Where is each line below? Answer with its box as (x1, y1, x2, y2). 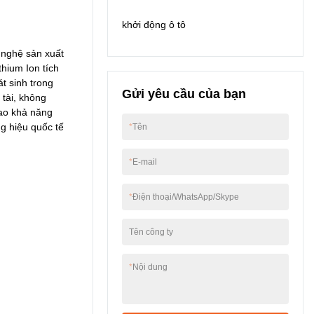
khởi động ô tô (122, 18, 186, 30)
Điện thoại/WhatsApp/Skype (132, 191, 239, 202)
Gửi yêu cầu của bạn (122, 86, 246, 101)
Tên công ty (129, 226, 173, 237)
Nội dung (132, 261, 168, 272)
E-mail (132, 156, 157, 167)
